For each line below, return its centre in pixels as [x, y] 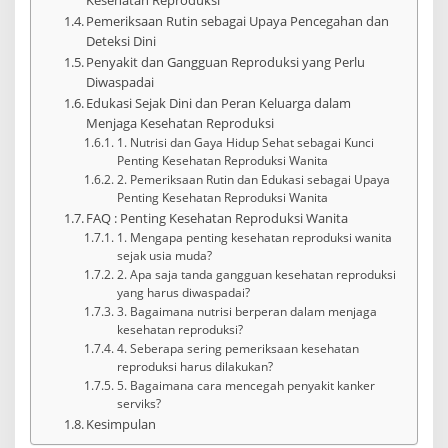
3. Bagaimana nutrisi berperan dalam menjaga [246, 311]
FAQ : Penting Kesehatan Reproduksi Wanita [217, 217]
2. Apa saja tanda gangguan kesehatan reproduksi [256, 274]
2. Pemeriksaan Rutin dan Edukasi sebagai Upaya [253, 179]
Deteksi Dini [121, 40]
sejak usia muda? [164, 255]
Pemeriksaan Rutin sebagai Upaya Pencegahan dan [238, 20]
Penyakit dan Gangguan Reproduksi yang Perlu [226, 61]
